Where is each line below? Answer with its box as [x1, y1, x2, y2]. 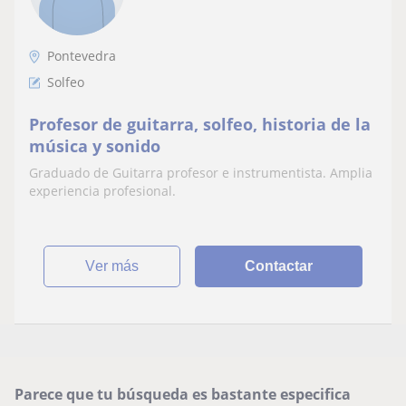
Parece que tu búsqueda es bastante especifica [14, 384, 351, 404]
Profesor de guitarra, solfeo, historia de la [29, 113, 371, 135]
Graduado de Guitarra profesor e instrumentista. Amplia [29, 164, 372, 181]
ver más [95, 258, 140, 274]
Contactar [245, 258, 314, 274]
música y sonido [29, 135, 160, 157]
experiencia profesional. [29, 182, 176, 199]
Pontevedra [47, 47, 116, 64]
